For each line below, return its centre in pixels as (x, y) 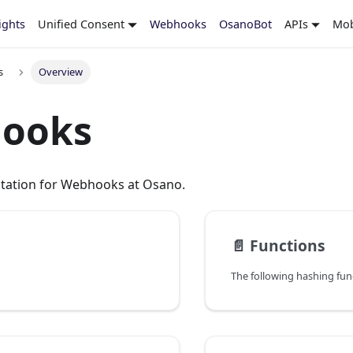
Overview (60, 72)
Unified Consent (81, 24)
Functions (287, 246)
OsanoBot (245, 24)
